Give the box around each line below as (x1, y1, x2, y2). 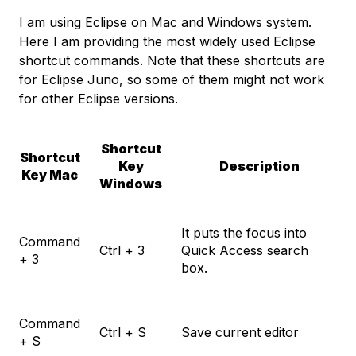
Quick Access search (181, 242, 308, 259)
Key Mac (21, 167, 78, 184)
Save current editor (181, 324, 299, 341)
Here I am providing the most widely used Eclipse (19, 33, 315, 50)
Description (219, 158, 300, 175)
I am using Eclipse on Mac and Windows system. (19, 14, 311, 31)
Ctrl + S (99, 324, 146, 341)
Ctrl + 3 (99, 242, 145, 259)
